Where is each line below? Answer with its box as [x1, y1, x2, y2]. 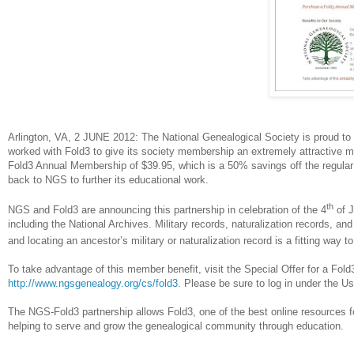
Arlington [8, 130, 48, 143]
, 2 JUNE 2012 [68, 130, 135, 143]
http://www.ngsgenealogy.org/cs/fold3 [8, 277, 178, 289]
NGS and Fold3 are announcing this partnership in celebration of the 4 [8, 204, 326, 217]
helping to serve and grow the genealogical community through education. [8, 319, 344, 332]
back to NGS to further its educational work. [8, 173, 212, 186]
